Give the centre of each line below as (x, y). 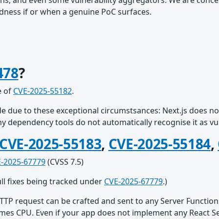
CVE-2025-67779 (133, 181)
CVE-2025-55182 (43, 91)
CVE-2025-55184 (159, 144)
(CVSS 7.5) (65, 162)
